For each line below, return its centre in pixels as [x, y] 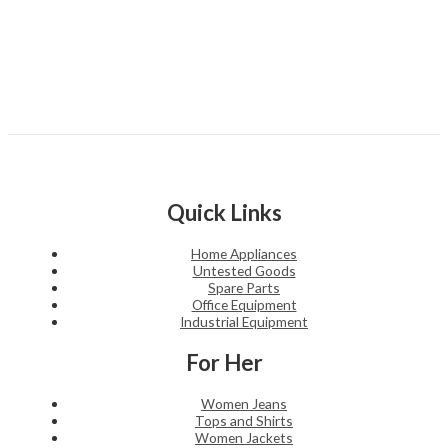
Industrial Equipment [244, 322]
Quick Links [224, 212]
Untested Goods [244, 271]
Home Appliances [244, 254]
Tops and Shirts [244, 421]
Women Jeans [244, 404]
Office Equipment [244, 305]
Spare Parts [244, 288]
